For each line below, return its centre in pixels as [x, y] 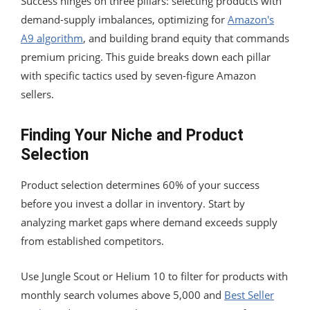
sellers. [37, 94]
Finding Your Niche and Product [132, 135]
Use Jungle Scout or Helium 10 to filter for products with [154, 276]
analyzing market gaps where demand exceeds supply [149, 222]
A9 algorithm [52, 38]
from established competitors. [92, 240]
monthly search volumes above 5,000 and [122, 294]
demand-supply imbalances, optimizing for [124, 19]
